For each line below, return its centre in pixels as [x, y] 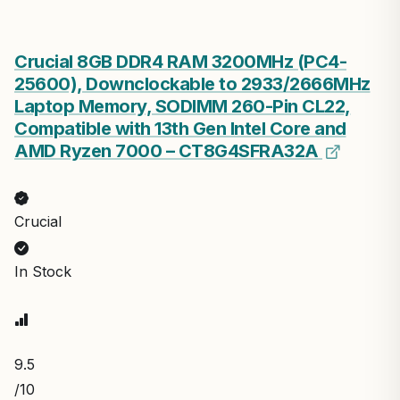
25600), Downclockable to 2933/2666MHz [192, 84]
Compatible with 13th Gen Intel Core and [180, 129]
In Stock [43, 271]
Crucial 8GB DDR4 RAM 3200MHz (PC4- [180, 62]
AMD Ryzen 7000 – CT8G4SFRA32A [168, 151]
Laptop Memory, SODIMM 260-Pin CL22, [183, 106]
